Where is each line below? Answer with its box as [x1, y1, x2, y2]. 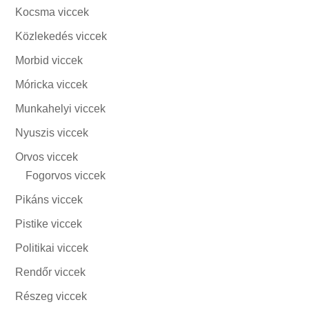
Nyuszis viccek [15, 127, 89, 139]
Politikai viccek [15, 242, 89, 254]
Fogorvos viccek [26, 170, 106, 181]
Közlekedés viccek [15, 30, 108, 42]
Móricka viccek [15, 79, 88, 90]
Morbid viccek [15, 54, 83, 66]
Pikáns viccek [15, 194, 83, 206]
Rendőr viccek [15, 266, 86, 278]
